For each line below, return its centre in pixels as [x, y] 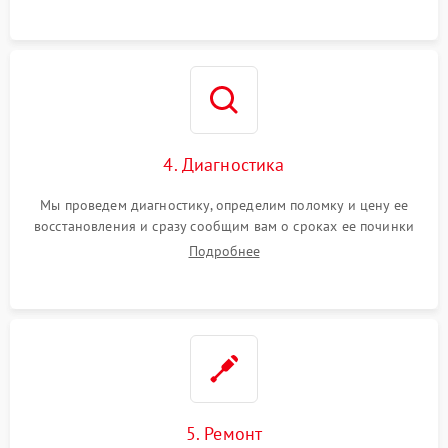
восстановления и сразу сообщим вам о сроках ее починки [224, 226]
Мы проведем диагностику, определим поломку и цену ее [224, 205]
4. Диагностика [224, 164]
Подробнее [224, 251]
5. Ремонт [224, 433]
